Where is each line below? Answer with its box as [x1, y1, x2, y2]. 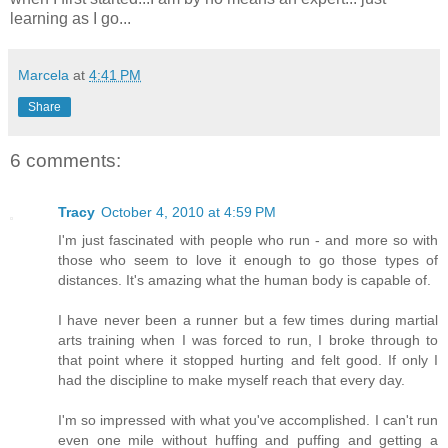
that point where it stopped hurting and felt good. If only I [58, 351, 438, 368]
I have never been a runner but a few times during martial [58, 311, 438, 328]
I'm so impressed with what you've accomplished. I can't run [58, 411, 438, 428]
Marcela [18, 66, 69, 83]
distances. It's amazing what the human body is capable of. [58, 271, 431, 288]
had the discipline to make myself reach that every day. [58, 371, 405, 388]
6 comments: [10, 149, 121, 171]
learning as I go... [10, 9, 131, 27]
